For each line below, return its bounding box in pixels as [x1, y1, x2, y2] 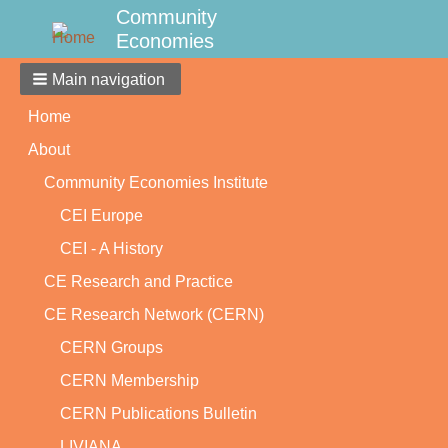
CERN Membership [60, 372, 199, 389]
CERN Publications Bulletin [60, 405, 257, 422]
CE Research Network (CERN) [44, 306, 264, 323]
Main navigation [52, 71, 165, 88]
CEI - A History [60, 240, 163, 257]
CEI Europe [60, 207, 143, 224]
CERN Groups [60, 339, 163, 356]
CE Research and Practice [44, 273, 233, 290]
